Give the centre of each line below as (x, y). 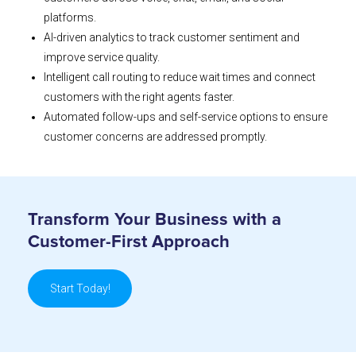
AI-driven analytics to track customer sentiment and (172, 38)
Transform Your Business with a (155, 221)
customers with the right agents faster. (139, 97)
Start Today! (80, 288)
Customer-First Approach (129, 243)
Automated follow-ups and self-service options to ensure (186, 117)
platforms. (70, 18)
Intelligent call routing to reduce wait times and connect (180, 77)
